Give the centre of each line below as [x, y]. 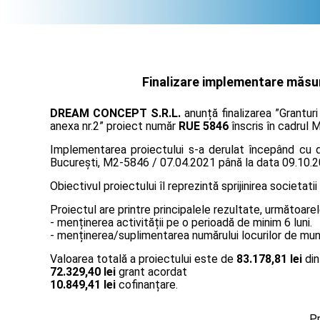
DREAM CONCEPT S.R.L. [116, 113]
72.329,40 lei [83, 271]
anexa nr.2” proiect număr [114, 126]
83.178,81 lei [269, 259]
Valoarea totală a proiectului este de [143, 259]
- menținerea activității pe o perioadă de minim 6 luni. [181, 222]
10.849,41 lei [83, 284]
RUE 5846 [204, 126]
